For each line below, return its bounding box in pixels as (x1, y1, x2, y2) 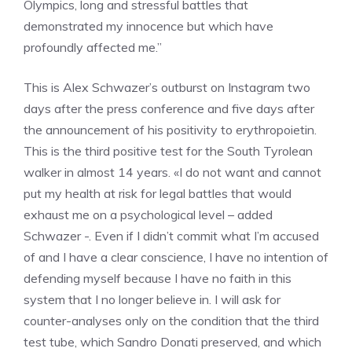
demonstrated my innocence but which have (24, 18, 273, 34)
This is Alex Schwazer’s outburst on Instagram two (24, 79, 310, 95)
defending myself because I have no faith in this (24, 270, 291, 286)
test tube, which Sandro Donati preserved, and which (24, 334, 321, 350)
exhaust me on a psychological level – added (24, 207, 273, 222)
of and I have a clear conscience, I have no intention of (24, 249, 328, 265)
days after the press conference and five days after (24, 101, 314, 116)
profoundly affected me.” (24, 39, 162, 55)
